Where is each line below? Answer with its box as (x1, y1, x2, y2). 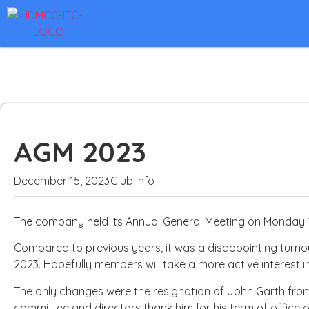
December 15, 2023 (14, 174, 110, 188)
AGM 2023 (14, 134, 146, 169)
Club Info (110, 174, 154, 188)
